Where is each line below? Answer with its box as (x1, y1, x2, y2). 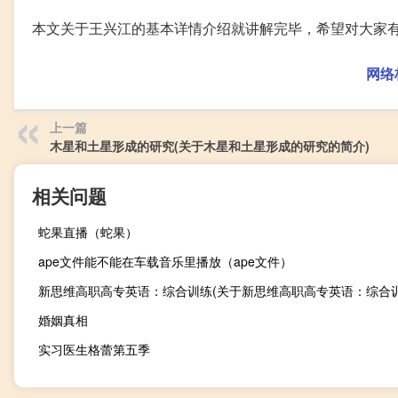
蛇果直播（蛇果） (38, 223, 138, 241)
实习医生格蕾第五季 (38, 340, 150, 358)
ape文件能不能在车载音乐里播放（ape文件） (38, 252, 292, 270)
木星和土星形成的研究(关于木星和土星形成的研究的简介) (50, 137, 370, 155)
